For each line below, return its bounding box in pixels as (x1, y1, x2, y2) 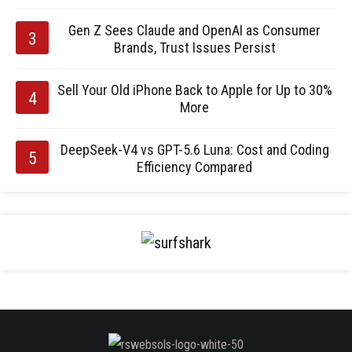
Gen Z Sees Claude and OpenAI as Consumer (68, 22, 321, 38)
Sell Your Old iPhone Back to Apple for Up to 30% (57, 82, 332, 98)
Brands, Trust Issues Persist (113, 39, 276, 56)
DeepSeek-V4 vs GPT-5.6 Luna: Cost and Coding (60, 141, 329, 158)
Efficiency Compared (137, 159, 252, 175)
